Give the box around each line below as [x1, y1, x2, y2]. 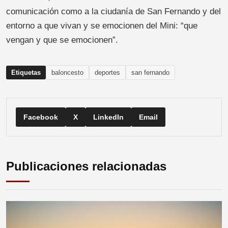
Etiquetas [11, 68, 41, 76]
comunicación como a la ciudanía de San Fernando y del [6, 6, 221, 16]
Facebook [23, 112, 58, 121]
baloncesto [51, 68, 83, 76]
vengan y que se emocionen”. [6, 35, 118, 45]
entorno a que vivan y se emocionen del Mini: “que [6, 20, 197, 31]
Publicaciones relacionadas [6, 159, 166, 173]
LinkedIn [93, 112, 124, 121]
